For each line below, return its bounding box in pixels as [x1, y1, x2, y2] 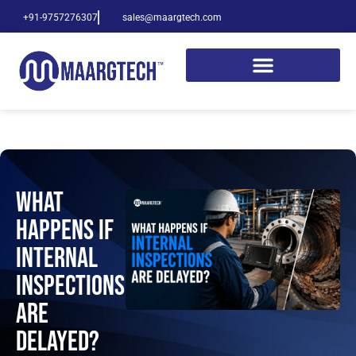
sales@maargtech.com [122, 12, 222, 23]
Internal [16, 241, 98, 276]
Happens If [16, 213, 114, 248]
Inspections [16, 269, 125, 304]
